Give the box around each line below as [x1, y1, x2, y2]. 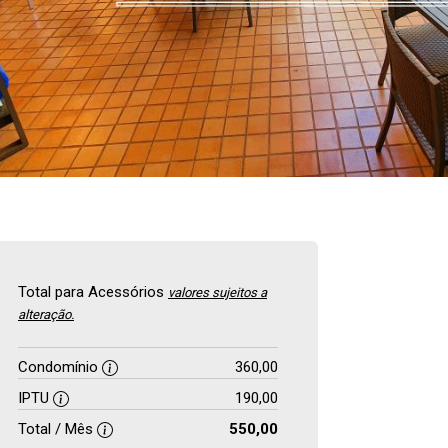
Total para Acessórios [18, 283, 168, 301]
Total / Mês [18, 420, 97, 438]
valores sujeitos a [168, 285, 267, 300]
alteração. [18, 307, 74, 322]
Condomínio [18, 358, 102, 376]
